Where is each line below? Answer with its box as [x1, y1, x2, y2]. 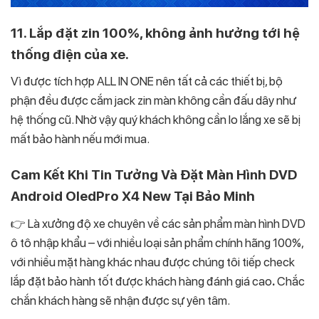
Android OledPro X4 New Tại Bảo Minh [11, 188, 255, 205]
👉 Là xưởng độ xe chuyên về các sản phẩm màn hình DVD [11, 216, 305, 231]
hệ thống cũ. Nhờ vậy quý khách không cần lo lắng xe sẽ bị [11, 113, 300, 127]
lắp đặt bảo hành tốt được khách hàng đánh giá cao [11, 273, 272, 288]
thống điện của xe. [11, 46, 129, 63]
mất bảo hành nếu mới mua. [11, 132, 150, 147]
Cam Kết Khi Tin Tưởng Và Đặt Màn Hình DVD [11, 167, 297, 184]
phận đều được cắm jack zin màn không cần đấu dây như [11, 93, 296, 108]
